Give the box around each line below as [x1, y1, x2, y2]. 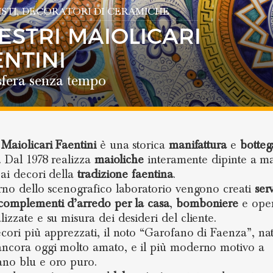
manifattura [168, 138, 227, 152]
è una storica [96, 138, 169, 152]
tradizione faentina [77, 167, 173, 182]
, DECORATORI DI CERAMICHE [16, 5, 169, 18]
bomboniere [175, 196, 239, 211]
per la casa [114, 196, 169, 211]
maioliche [94, 152, 144, 167]
